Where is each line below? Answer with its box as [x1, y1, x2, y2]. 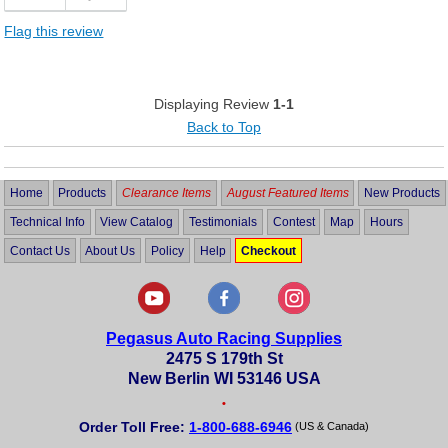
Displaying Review [154, 95, 273, 112]
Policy [150, 243, 184, 258]
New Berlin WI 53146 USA [127, 369, 321, 387]
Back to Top [187, 118, 261, 135]
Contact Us [9, 243, 70, 258]
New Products [364, 186, 441, 201]
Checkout [241, 243, 297, 258]
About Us [85, 243, 136, 258]
